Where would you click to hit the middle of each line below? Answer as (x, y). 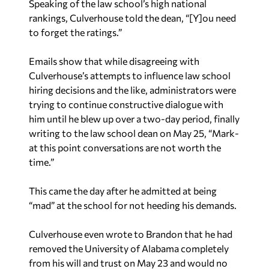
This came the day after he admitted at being (123, 191)
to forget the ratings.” (75, 32)
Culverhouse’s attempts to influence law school (130, 75)
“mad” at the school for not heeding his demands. (133, 205)
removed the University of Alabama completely (129, 248)
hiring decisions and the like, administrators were (132, 90)
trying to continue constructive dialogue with (126, 104)
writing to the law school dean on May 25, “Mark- (134, 133)
